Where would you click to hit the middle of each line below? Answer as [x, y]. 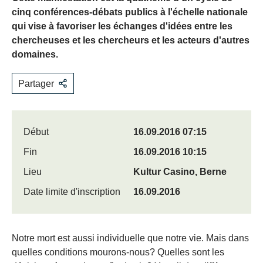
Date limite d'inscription [72, 192]
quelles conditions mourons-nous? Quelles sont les [118, 252]
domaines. [35, 54]
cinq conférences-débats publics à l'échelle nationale [130, 12]
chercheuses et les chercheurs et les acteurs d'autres [131, 40]
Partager [36, 84]
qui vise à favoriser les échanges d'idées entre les [122, 26]
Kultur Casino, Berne [180, 172]
